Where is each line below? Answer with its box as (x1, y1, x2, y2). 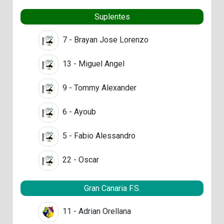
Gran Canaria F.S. (83, 183, 140, 193)
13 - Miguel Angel (60, 58, 124, 68)
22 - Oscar (60, 154, 99, 164)
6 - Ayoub (60, 106, 96, 116)
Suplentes (94, 11, 130, 21)
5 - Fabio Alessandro (60, 130, 135, 140)
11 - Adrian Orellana (60, 206, 131, 216)
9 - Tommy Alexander (60, 82, 136, 92)
